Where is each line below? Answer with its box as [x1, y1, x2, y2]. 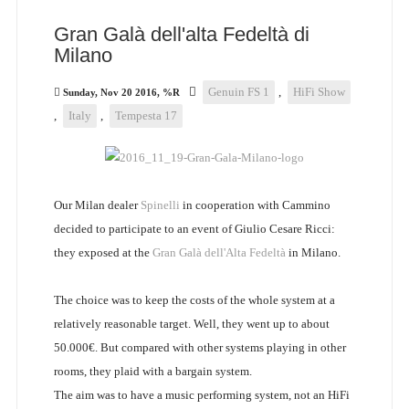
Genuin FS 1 [207, 85, 269, 100]
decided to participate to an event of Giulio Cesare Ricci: [53, 222, 335, 236]
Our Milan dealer [53, 198, 141, 213]
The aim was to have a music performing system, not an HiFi [53, 388, 350, 403]
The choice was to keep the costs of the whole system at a [53, 293, 335, 308]
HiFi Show [292, 85, 345, 100]
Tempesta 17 [114, 109, 177, 123]
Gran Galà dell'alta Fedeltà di [53, 23, 309, 47]
